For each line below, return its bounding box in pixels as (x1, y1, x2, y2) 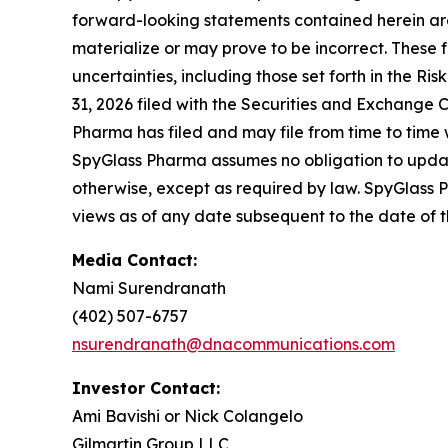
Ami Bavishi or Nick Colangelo (72, 406, 303, 426)
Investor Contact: (72, 378, 220, 398)
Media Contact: (72, 250, 197, 270)
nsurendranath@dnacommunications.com (72, 334, 395, 354)
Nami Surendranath (72, 278, 226, 298)
